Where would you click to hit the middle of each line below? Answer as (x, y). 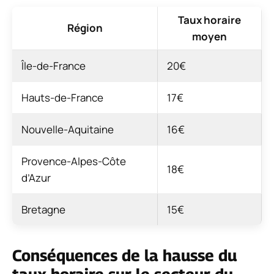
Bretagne (43, 209)
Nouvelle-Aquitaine (68, 129)
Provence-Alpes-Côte (74, 161)
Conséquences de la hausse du (124, 255)
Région (85, 28)
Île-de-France (54, 65)
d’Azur (36, 177)
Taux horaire (209, 20)
